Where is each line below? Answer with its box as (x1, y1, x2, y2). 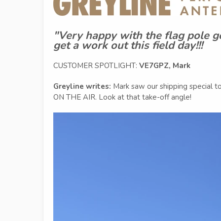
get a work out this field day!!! (53, 38, 203, 53)
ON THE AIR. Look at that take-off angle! (53, 92, 191, 102)
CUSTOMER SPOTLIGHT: (53, 61, 139, 71)
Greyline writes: (53, 81, 111, 91)
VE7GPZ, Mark (139, 61, 190, 71)
